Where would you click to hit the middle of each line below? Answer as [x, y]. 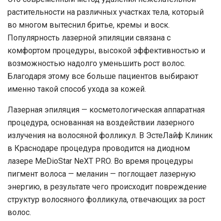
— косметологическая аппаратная [142, 110]
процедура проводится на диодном [124, 148]
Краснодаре [36, 148]
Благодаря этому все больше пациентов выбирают [103, 76]
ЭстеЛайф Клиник [179, 135]
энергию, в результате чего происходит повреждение [107, 187]
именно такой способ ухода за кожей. [77, 89]
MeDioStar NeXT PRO [73, 161]
